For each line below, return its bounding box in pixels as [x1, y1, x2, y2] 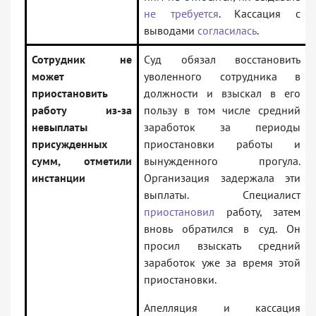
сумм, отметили [32, 154, 132, 169]
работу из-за [32, 103, 132, 118]
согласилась [197, 23, 257, 38]
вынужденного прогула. [144, 154, 300, 169]
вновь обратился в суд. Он [144, 221, 300, 236]
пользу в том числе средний [144, 103, 300, 118]
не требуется [144, 6, 219, 21]
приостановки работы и [144, 137, 300, 152]
